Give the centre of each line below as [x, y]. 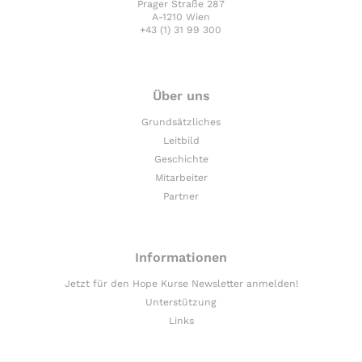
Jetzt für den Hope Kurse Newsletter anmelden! [181, 283]
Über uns [181, 96]
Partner [181, 197]
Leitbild [181, 141]
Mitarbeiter [181, 178]
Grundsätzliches [181, 122]
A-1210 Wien [181, 17]
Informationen [181, 257]
